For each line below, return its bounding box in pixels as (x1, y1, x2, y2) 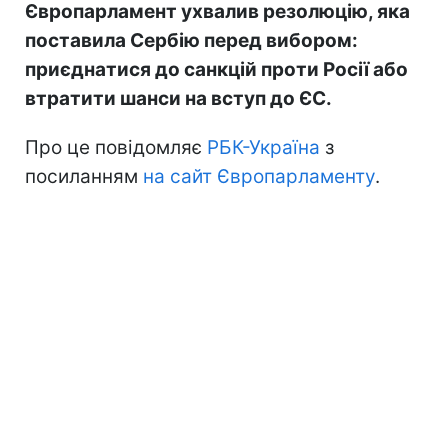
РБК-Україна (207, 135, 320, 159)
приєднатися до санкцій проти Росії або (25, 57, 408, 81)
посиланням (25, 164, 143, 188)
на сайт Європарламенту (143, 164, 375, 188)
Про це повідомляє (25, 135, 207, 159)
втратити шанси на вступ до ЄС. (25, 86, 332, 110)
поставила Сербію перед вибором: (25, 28, 358, 52)
